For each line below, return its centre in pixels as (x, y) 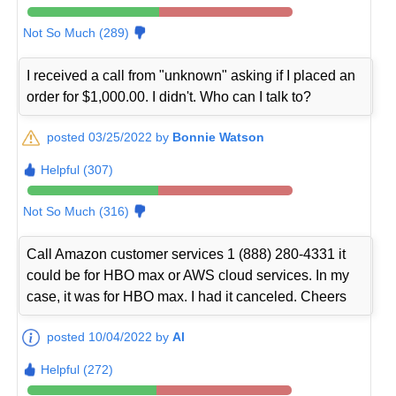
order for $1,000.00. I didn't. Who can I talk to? (169, 97)
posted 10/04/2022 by (110, 337)
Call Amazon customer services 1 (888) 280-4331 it (187, 255)
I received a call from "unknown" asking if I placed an (191, 76)
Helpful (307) (77, 170)
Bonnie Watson (219, 137)
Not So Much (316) (76, 212)
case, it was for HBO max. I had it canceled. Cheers (187, 297)
